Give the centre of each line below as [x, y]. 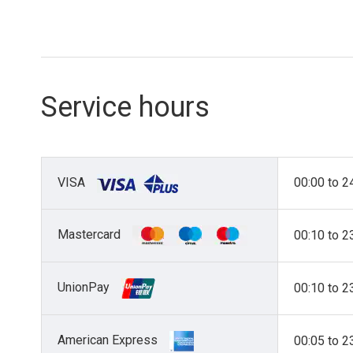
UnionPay [84, 288]
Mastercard [89, 235]
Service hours [125, 107]
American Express [108, 340]
